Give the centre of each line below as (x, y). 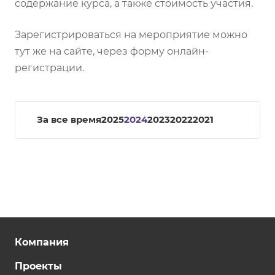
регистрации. (49, 68)
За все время (69, 120)
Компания (42, 242)
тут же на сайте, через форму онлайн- (112, 51)
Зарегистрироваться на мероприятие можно (131, 35)
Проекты (38, 266)
